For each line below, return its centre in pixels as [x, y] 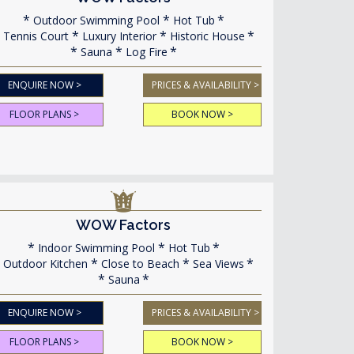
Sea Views [217, 264]
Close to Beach [139, 264]
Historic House [205, 36]
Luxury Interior [117, 36]
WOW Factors [123, 225]
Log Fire [145, 52]
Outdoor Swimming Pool [94, 20]
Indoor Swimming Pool [94, 248]
